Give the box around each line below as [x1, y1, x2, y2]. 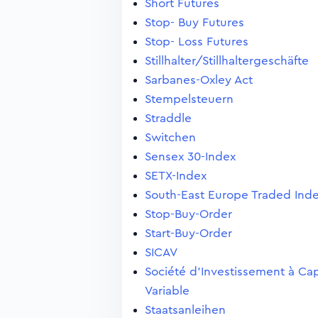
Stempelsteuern [145, 93, 234, 105]
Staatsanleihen [145, 304, 226, 316]
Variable [145, 285, 190, 297]
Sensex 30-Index [145, 150, 236, 163]
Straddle [145, 112, 192, 124]
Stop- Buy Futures [145, 16, 244, 28]
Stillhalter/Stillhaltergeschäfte [145, 55, 309, 67]
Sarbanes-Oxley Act [145, 74, 253, 86]
